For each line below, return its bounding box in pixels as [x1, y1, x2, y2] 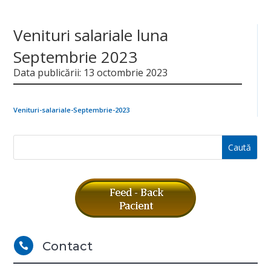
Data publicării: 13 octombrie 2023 [13, 66, 168, 79]
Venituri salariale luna [13, 24, 169, 46]
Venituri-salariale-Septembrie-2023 [13, 105, 130, 114]
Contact [42, 239, 93, 253]
